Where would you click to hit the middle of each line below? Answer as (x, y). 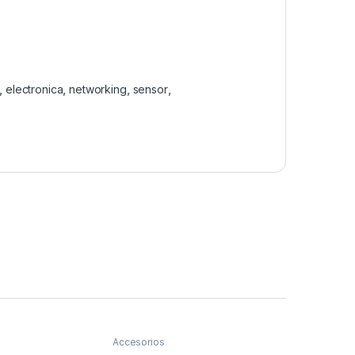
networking (98, 90)
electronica (34, 90)
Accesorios (138, 342)
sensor (150, 90)
